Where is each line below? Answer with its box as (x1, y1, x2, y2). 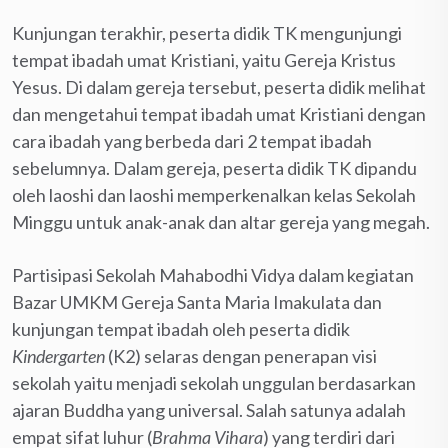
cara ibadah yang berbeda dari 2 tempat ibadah (12, 129, 372, 152)
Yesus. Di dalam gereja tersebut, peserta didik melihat (12, 75, 426, 98)
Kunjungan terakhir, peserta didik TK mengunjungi (12, 21, 402, 44)
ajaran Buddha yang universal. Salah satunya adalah (12, 398, 406, 421)
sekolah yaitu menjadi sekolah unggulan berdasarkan (12, 371, 416, 394)
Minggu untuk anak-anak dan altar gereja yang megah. (12, 210, 430, 233)
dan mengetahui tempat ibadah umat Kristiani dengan (12, 102, 426, 125)
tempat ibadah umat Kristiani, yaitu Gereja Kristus (12, 48, 396, 71)
